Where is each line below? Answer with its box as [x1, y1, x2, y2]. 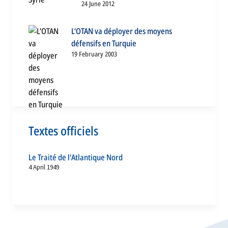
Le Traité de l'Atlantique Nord [28, 152, 123, 163]
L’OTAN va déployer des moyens [71, 25, 172, 37]
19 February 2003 [71, 49, 117, 59]
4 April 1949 [28, 163, 59, 172]
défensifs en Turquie [71, 38, 136, 49]
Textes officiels [28, 122, 98, 139]
